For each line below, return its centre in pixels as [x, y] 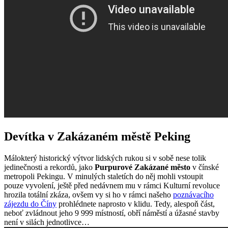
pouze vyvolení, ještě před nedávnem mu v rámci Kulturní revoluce [112, 185]
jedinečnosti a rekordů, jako [49, 167]
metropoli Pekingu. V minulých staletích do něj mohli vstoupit [104, 176]
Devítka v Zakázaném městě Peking [97, 136]
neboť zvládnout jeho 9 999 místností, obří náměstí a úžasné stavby [112, 213]
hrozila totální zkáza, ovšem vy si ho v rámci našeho [89, 194]
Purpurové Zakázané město [142, 167]
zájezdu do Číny [30, 204]
